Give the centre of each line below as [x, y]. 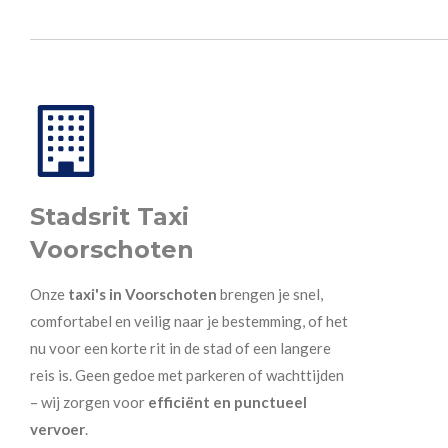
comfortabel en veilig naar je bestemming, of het [189, 320]
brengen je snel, [271, 293]
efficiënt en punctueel [227, 401]
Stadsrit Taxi [109, 216]
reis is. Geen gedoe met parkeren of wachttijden [187, 374]
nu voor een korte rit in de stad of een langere [180, 347]
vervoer [57, 428]
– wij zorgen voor [89, 401]
